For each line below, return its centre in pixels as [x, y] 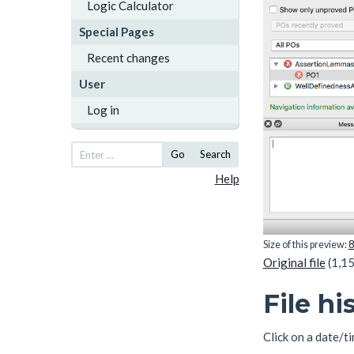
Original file [294, 262]
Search [215, 154]
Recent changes [128, 58]
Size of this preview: [305, 244]
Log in [103, 110]
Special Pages [117, 32]
